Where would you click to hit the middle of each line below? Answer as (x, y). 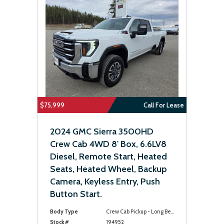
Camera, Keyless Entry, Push (105, 181)
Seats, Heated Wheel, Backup (108, 169)
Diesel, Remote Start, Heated (108, 156)
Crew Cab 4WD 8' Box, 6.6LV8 (108, 144)
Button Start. (76, 194)
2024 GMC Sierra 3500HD (102, 131)
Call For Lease (164, 105)
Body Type (64, 211)
